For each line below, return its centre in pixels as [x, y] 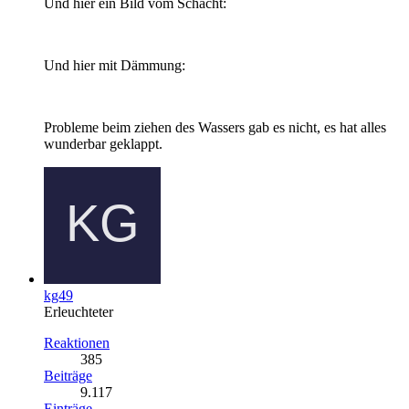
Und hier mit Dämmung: [115, 65]
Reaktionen [77, 342]
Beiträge [68, 375]
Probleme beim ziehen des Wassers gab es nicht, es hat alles [215, 127]
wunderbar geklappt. [103, 143]
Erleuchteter [79, 311]
